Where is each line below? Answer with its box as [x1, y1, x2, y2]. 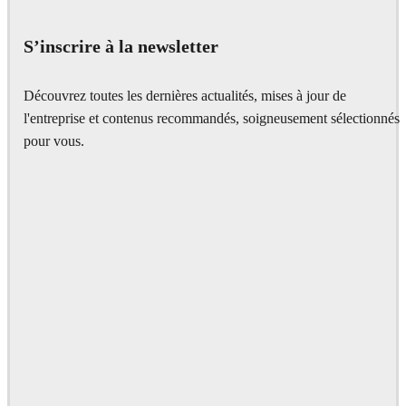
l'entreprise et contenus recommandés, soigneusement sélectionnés [24, 110, 400, 127]
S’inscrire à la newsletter [24, 36, 218, 57]
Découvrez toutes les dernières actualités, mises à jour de [24, 87, 346, 104]
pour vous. [24, 132, 84, 150]
